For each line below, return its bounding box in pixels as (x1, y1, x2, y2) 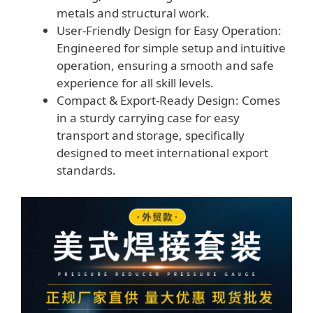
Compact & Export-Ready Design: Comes (57, 92, 280, 109)
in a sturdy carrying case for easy (57, 110, 240, 126)
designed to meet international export (57, 145, 268, 161)
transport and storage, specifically (57, 127, 245, 144)
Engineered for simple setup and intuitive (57, 40, 286, 57)
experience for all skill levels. (57, 75, 214, 92)
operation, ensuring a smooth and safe (57, 57, 274, 74)
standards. (57, 162, 116, 179)
